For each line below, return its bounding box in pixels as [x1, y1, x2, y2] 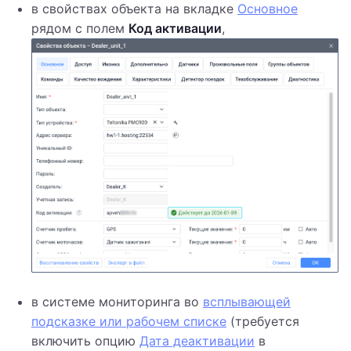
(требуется [226, 313, 299, 330]
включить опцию [31, 333, 139, 349]
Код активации [128, 20, 222, 36]
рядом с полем [31, 20, 128, 36]
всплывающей [203, 294, 291, 310]
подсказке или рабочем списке [31, 313, 226, 330]
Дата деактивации [139, 333, 255, 349]
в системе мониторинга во [31, 294, 203, 310]
